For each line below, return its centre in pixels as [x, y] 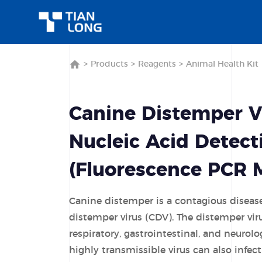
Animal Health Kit [222, 64]
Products [109, 64]
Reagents [157, 64]
